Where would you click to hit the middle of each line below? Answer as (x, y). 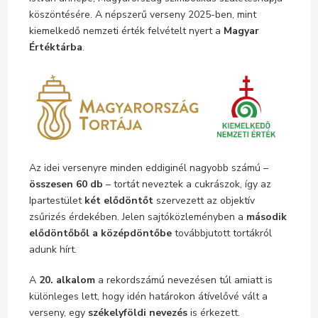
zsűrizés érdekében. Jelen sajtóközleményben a (137, 217)
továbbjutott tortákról (221, 234)
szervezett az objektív (204, 201)
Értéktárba (55, 47)
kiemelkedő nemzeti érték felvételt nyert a (126, 31)
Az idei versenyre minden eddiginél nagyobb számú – (148, 168)
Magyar (241, 31)
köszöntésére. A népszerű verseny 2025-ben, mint (142, 14)
